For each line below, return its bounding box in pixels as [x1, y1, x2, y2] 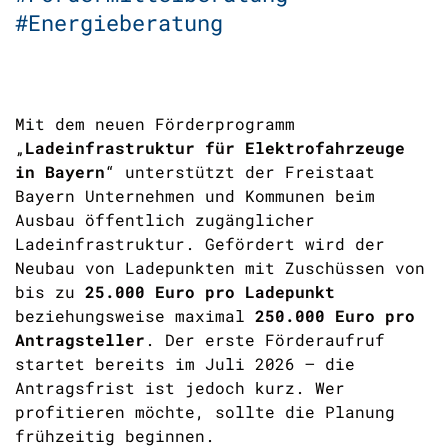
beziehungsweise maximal [15, 305, 255, 326]
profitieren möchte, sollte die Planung [15, 401, 395, 422]
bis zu [15, 281, 85, 302]
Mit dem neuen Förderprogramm [15, 113, 295, 134]
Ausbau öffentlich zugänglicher [15, 209, 315, 230]
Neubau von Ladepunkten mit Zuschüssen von [15, 257, 425, 278]
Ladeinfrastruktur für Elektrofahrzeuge [25, 137, 405, 158]
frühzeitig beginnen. [15, 425, 215, 446]
